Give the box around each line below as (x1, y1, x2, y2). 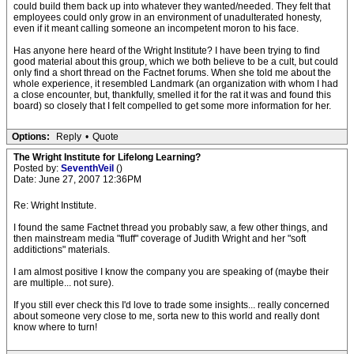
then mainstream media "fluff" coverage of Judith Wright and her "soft (13, 233, 306, 244)
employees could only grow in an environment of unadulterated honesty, (13, 12, 322, 23)
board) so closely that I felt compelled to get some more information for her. (13, 100, 331, 111)
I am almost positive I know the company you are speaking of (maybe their (13, 266, 329, 277)
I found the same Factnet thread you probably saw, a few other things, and (13, 222, 328, 233)
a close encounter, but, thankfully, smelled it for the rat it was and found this (13, 89, 331, 100)
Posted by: (13, 163, 61, 174)
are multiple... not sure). (13, 277, 114, 288)
